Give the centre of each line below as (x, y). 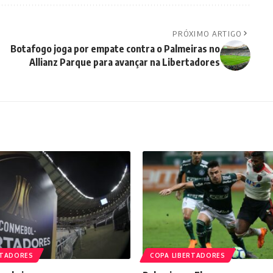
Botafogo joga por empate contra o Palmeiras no (115, 49)
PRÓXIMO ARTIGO (207, 34)
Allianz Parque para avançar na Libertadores (124, 62)
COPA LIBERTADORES (188, 256)
